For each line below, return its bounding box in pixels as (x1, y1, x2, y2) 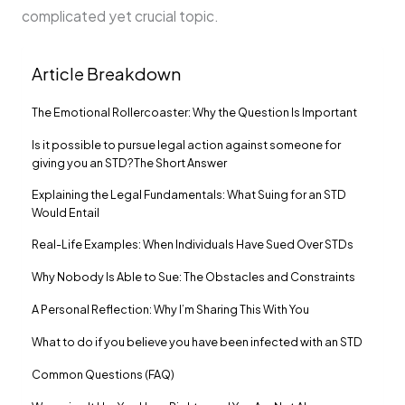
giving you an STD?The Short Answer (31, 155, 229, 170)
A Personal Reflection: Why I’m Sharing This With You (31, 301, 311, 316)
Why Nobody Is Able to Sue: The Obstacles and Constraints (31, 268, 357, 284)
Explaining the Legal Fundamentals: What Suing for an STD (31, 186, 346, 202)
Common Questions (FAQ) (31, 366, 176, 381)
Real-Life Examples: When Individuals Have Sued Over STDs (31, 236, 355, 251)
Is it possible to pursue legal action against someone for (31, 137, 341, 152)
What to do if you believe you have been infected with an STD (31, 334, 363, 349)
